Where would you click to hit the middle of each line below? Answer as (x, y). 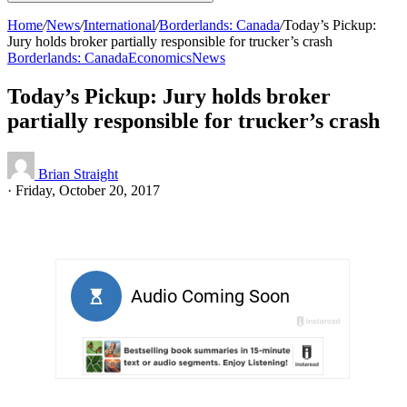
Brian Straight (78, 174)
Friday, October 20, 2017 (88, 190)
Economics (160, 58)
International (119, 25)
